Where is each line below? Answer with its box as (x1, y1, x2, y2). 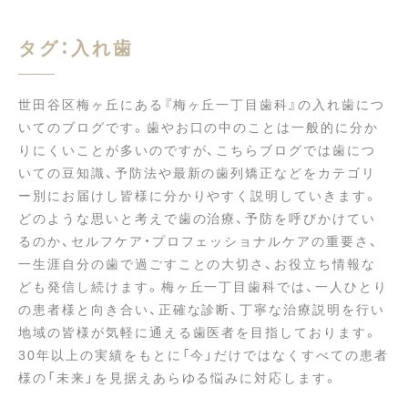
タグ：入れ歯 (18, 34, 134, 60)
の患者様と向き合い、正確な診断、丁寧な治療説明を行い (18, 300, 385, 318)
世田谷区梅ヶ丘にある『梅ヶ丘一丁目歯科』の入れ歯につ (18, 95, 385, 113)
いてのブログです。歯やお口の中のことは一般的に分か (18, 117, 379, 136)
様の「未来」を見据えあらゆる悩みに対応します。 (18, 368, 340, 386)
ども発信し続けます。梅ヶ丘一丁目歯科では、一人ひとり (18, 277, 388, 295)
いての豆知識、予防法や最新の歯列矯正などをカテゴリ (18, 163, 377, 181)
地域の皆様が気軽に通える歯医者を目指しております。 (18, 322, 380, 341)
